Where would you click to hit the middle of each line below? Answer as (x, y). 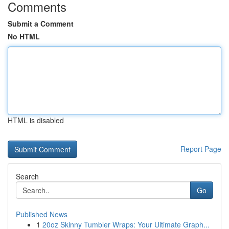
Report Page (201, 149)
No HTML (24, 36)
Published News (42, 214)
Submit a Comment (41, 24)
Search (27, 176)
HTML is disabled (36, 120)
